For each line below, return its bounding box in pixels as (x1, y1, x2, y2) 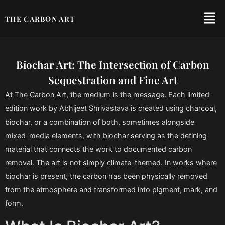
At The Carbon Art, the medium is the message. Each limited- (5, 90, 213, 99)
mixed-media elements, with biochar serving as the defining (5, 131, 207, 140)
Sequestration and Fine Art (48, 73, 177, 87)
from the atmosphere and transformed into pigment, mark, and (5, 185, 217, 194)
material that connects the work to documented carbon (5, 145, 192, 154)
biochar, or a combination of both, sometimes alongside (5, 118, 194, 127)
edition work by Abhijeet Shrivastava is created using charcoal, (5, 104, 217, 113)
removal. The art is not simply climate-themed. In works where (5, 158, 217, 167)
